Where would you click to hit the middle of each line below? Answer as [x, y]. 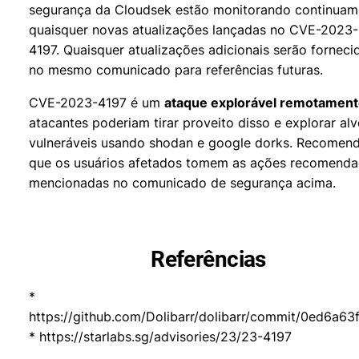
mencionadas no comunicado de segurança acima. [182, 183]
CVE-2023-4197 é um [97, 103]
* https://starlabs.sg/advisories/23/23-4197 [160, 337]
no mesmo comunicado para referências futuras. [176, 70]
